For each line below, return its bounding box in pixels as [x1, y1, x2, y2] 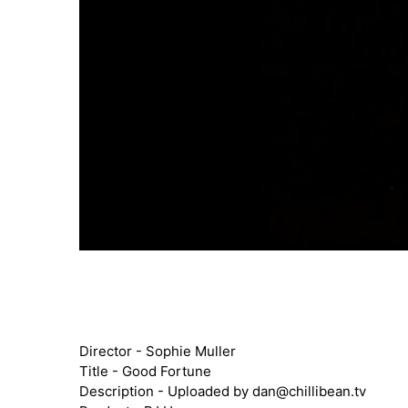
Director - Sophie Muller [79, 342, 236, 360]
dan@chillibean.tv [252, 382, 366, 400]
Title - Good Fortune [79, 362, 211, 380]
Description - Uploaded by [79, 382, 252, 400]
